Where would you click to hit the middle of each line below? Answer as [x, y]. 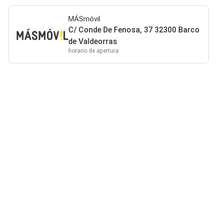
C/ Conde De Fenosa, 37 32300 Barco [134, 30]
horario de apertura [94, 51]
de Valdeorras [93, 41]
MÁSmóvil [85, 19]
